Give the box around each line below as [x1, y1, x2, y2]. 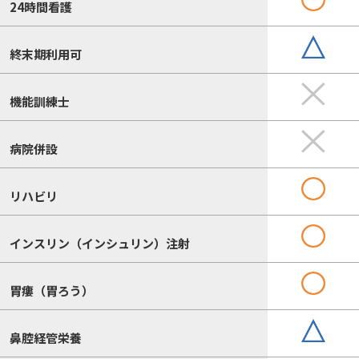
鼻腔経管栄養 [9, 329, 82, 346]
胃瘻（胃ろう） [9, 281, 94, 299]
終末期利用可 [9, 45, 82, 63]
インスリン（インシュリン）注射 [9, 234, 190, 252]
